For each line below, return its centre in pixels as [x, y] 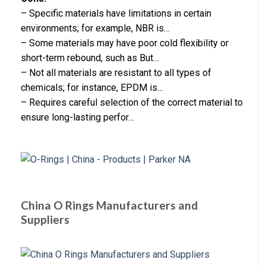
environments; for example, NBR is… [95, 28]
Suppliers [45, 219]
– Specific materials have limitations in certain [116, 14]
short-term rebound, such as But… [90, 58]
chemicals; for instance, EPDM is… [92, 88]
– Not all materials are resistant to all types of [116, 73]
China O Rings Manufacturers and [109, 205]
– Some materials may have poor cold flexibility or [125, 43]
